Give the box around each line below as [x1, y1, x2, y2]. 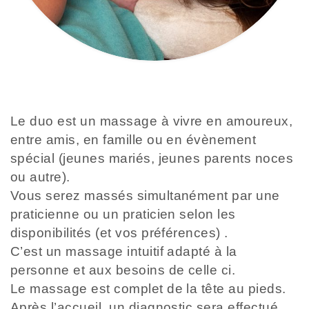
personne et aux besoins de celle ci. [10, 263, 236, 277]
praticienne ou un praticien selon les [10, 207, 236, 221]
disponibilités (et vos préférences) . [10, 226, 228, 240]
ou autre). [10, 170, 74, 184]
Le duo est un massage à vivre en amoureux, [10, 114, 293, 128]
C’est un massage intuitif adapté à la [10, 244, 237, 259]
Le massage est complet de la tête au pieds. [10, 281, 286, 296]
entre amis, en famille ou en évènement [10, 132, 257, 147]
